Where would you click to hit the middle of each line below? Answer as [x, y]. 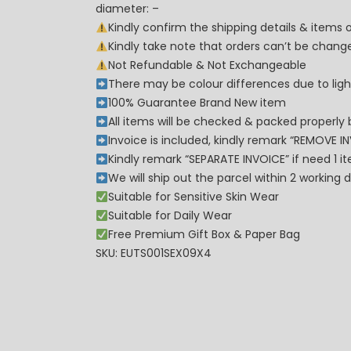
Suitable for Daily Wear [170, 216]
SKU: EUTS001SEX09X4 [154, 253]
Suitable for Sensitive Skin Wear [193, 197]
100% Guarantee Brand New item [197, 103]
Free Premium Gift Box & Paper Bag [204, 235]
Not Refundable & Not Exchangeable [207, 65]
